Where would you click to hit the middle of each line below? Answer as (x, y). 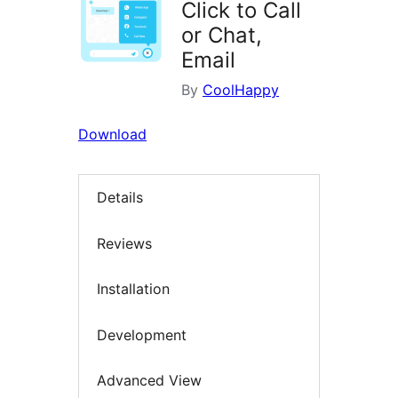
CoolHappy (241, 90)
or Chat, (222, 36)
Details (120, 198)
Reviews (124, 243)
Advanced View (149, 381)
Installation (133, 289)
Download (112, 135)
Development (142, 334)
